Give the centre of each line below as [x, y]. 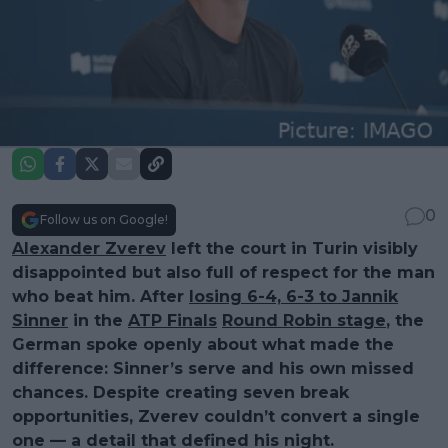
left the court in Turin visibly [292, 248]
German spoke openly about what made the [203, 344]
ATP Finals [172, 320]
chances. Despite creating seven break [180, 392]
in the [98, 320]
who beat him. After [100, 296]
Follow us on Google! [104, 219]
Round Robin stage [304, 320]
